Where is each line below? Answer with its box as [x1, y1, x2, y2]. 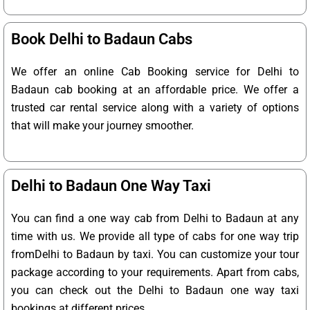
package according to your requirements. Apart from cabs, [11, 266, 299, 280]
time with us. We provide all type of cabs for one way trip [11, 230, 299, 244]
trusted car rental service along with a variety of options [11, 101, 299, 115]
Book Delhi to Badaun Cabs [11, 30, 192, 48]
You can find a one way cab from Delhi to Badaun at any [11, 212, 299, 226]
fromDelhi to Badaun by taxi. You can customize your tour [11, 248, 299, 262]
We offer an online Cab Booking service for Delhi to [11, 65, 299, 79]
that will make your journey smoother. [11, 119, 194, 133]
